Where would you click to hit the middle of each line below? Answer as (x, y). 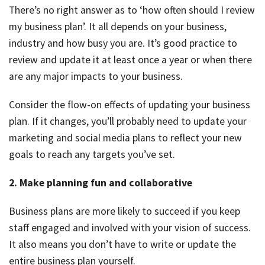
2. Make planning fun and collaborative (101, 183)
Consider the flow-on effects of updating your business (130, 105)
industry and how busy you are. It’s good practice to (123, 43)
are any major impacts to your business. (96, 77)
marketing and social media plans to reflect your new (125, 138)
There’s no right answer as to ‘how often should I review (132, 10)
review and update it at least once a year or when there (130, 60)
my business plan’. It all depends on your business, (118, 27)
